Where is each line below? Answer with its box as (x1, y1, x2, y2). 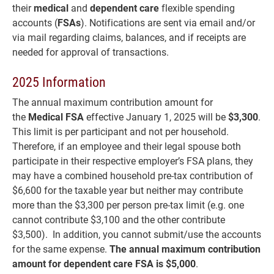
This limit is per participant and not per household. (12, 125, 229, 138)
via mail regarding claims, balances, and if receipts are (12, 31, 246, 43)
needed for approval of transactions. (12, 45, 169, 58)
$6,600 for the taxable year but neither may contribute (12, 183, 243, 196)
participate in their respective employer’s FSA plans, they (12, 154, 253, 167)
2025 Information (12, 73, 106, 91)
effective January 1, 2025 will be (86, 110, 228, 123)
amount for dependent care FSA (12, 257, 154, 270)
